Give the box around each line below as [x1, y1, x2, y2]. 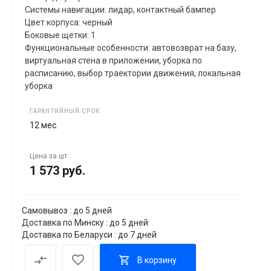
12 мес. [30, 120, 58, 130]
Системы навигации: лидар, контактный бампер [25, 5, 216, 15]
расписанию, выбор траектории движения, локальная [25, 68, 241, 78]
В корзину [137, 255, 177, 265]
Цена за [30, 152, 59, 160]
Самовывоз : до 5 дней [22, 206, 112, 215]
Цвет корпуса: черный [25, 18, 113, 27]
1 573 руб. [30, 163, 85, 178]
